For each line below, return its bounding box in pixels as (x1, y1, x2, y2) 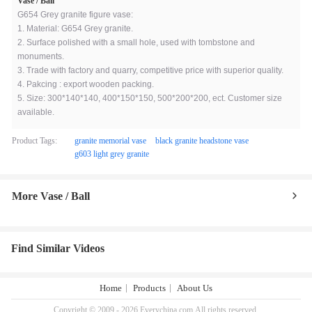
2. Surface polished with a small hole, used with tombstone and (17, 38, 255, 47)
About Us (177, 283, 212, 293)
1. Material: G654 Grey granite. (17, 24, 133, 33)
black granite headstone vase (155, 136, 249, 146)
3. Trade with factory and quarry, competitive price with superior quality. (17, 65, 283, 75)
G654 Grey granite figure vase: (17, 10, 133, 19)
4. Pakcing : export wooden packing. (17, 79, 154, 89)
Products (133, 283, 166, 293)
